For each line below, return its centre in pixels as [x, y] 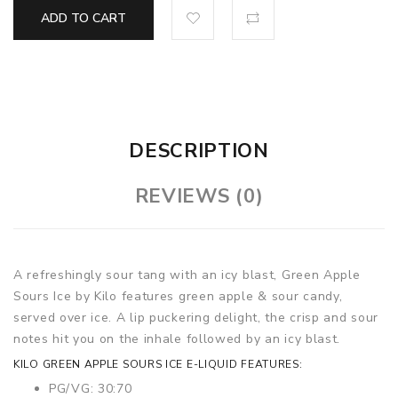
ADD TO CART [84, 18]
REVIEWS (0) [199, 196]
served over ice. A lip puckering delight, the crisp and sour [196, 318]
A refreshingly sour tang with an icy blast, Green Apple [187, 275]
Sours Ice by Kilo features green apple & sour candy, [178, 296]
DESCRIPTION [199, 151]
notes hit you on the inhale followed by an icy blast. [177, 339]
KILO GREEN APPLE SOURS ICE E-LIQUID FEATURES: [158, 364]
